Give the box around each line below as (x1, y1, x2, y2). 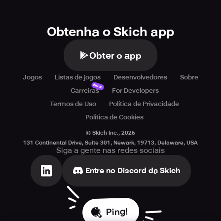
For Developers (111, 87, 159, 94)
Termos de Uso (50, 100, 96, 108)
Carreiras (70, 87, 99, 94)
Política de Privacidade (109, 100, 179, 108)
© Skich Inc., (86, 130, 121, 136)
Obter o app (89, 50, 142, 61)
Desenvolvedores (113, 74, 167, 81)
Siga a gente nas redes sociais (56, 146, 165, 155)
